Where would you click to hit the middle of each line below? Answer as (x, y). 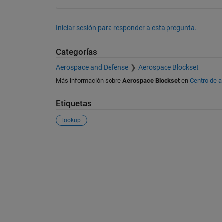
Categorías (76, 52)
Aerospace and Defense (92, 68)
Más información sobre (89, 81)
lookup (71, 120)
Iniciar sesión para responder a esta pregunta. (126, 28)
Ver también (83, 144)
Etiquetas (74, 104)
